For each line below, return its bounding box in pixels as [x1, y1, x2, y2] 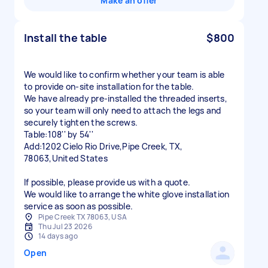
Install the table [24, 31, 108, 45]
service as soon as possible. [24, 200, 133, 212]
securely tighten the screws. [24, 117, 138, 128]
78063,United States [24, 153, 108, 164]
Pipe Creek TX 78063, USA [38, 212, 127, 222]
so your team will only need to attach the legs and [24, 105, 221, 116]
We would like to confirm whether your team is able [24, 69, 225, 80]
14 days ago [38, 231, 78, 241]
